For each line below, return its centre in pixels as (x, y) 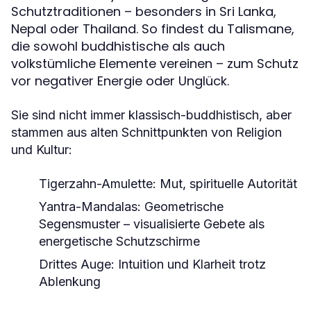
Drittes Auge (75, 264)
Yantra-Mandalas (88, 206)
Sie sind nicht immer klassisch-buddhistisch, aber (151, 115)
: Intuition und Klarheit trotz (188, 264)
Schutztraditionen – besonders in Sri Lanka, (144, 11)
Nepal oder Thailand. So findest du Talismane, (153, 28)
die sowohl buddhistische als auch (118, 46)
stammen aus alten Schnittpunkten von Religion (146, 132)
